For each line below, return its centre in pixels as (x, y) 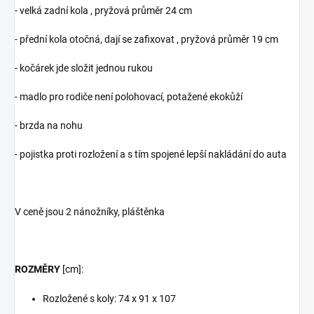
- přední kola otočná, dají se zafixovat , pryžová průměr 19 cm (146, 39)
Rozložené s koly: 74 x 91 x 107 (109, 298)
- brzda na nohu (49, 125)
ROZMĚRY (37, 269)
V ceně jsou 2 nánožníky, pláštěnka (91, 211)
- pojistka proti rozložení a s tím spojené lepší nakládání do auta (151, 154)
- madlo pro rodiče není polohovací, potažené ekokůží (129, 96)
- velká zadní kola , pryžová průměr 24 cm (103, 10)
